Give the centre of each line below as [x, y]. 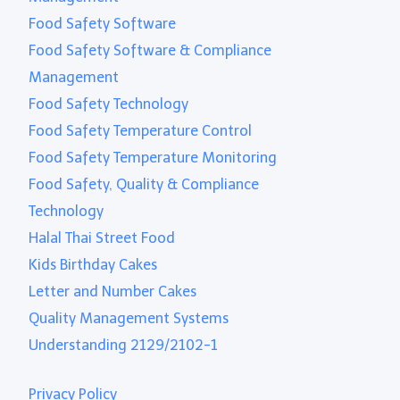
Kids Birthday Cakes [93, 264]
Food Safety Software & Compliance [150, 50]
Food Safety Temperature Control [141, 130]
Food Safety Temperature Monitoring [153, 157]
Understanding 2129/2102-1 [124, 345]
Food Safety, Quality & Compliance [144, 184]
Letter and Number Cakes [113, 291]
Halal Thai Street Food [102, 237]
